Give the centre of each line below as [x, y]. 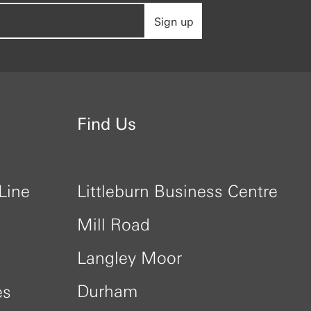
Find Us [107, 123]
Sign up [174, 21]
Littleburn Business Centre [177, 190]
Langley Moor [129, 257]
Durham [107, 290]
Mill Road [114, 223]
